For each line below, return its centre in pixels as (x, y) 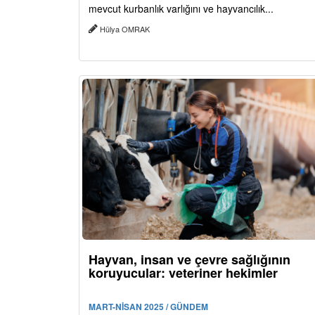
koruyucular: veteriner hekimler (183, 272)
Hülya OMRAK (125, 28)
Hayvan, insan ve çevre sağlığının (189, 259)
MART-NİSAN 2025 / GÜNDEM (148, 306)
